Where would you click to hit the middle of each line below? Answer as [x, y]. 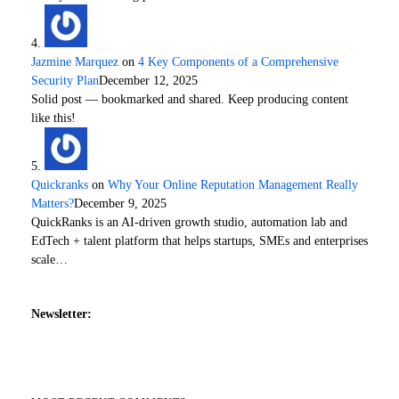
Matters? [53, 203]
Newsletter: [61, 313]
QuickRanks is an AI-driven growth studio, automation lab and [189, 222]
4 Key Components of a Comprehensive [238, 61]
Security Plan [65, 80]
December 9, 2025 [120, 203]
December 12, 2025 [148, 80]
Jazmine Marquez [75, 61]
